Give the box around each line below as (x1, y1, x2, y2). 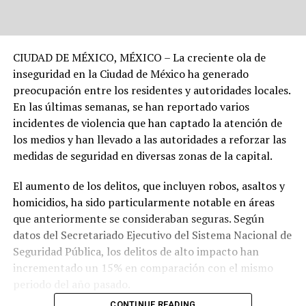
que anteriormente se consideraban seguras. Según (12, 211, 264, 227)
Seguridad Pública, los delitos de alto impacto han (12, 244, 259, 260)
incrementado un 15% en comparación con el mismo (12, 260, 273, 276)
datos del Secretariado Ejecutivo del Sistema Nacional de (12, 227, 292, 243)
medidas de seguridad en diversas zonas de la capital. (12, 148, 273, 164)
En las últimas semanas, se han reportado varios (12, 99, 249, 115)
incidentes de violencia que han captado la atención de (12, 115, 282, 131)
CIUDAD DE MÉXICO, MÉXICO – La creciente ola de (12, 50, 266, 66)
